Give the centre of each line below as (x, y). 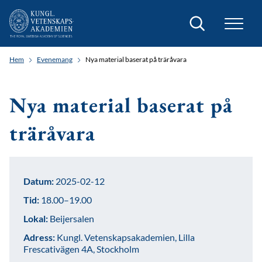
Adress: (39, 237)
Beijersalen (71, 218)
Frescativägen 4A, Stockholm (81, 249)
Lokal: (36, 218)
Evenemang (55, 59)
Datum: (39, 181)
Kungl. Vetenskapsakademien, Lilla (125, 237)
